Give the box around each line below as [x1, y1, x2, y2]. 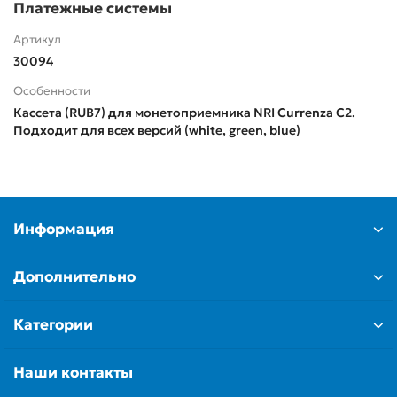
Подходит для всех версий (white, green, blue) [13, 121, 300, 138]
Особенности [13, 82, 90, 98]
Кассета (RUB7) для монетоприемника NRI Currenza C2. [13, 104, 355, 121]
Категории [13, 315, 93, 334]
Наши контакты [13, 363, 133, 382]
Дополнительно [13, 268, 136, 286]
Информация [13, 220, 114, 238]
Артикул [13, 31, 61, 47]
